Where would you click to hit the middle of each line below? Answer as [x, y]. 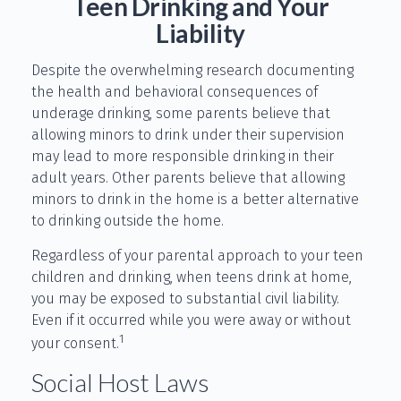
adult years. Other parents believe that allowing [188, 178]
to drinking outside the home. [128, 221]
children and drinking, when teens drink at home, [192, 277]
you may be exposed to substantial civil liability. [185, 299]
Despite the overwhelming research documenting [192, 70]
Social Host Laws [120, 383]
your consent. [75, 344]
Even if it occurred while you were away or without [191, 320]
